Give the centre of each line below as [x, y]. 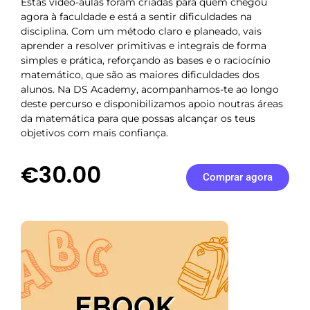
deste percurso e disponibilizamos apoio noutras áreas [152, 103]
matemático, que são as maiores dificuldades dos [140, 74]
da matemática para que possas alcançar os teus [138, 118]
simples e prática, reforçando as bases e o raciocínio [146, 60]
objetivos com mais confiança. [94, 133]
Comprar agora [237, 177]
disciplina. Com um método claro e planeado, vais [141, 31]
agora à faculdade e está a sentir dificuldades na [136, 16]
